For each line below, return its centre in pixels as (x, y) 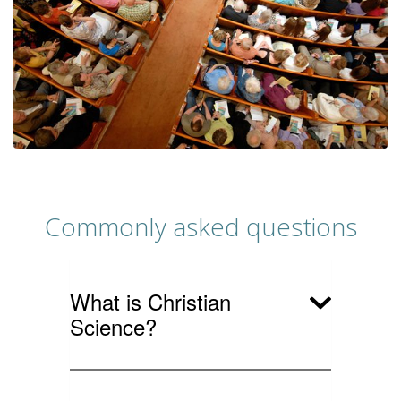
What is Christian (150, 301)
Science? (113, 326)
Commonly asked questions (200, 226)
